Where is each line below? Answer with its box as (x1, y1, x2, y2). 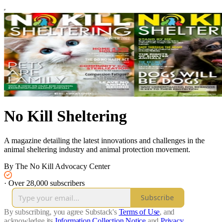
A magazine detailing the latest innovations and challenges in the (4, 136, 205, 145)
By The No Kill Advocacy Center (4, 162, 110, 170)
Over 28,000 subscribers (8, 178, 85, 187)
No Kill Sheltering (4, 107, 127, 125)
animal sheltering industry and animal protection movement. (4, 145, 190, 154)
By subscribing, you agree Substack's (4, 207, 117, 216)
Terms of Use (118, 207, 160, 216)
